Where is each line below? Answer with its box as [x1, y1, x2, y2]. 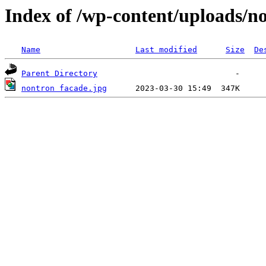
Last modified [135, 45, 197, 55]
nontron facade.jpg [21, 84, 107, 93]
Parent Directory [21, 69, 97, 78]
